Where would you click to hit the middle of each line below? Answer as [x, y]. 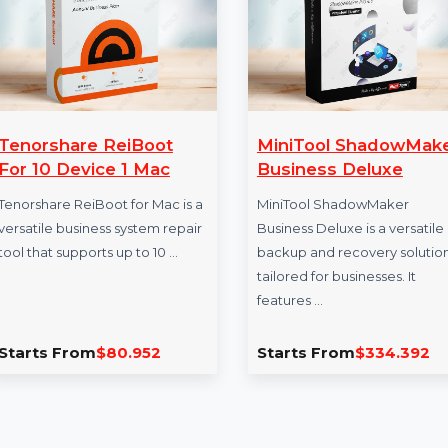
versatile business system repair [141, 380]
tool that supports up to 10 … [128, 406]
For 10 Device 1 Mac [124, 317]
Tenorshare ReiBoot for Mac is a [141, 355]
